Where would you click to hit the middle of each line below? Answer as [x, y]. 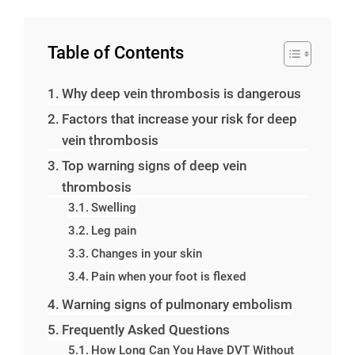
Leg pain [113, 231]
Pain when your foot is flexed [168, 277]
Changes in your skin [146, 254]
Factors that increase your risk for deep [180, 119]
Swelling [113, 208]
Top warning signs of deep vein [155, 166]
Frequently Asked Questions [146, 330]
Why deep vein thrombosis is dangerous [182, 94]
